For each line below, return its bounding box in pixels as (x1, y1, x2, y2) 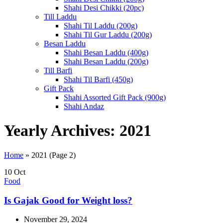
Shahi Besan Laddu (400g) (64, 48, 148, 57)
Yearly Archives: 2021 (4, 121, 151, 140)
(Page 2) (47, 150, 76, 159)
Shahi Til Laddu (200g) (64, 21, 137, 30)
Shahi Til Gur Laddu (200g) (64, 30, 152, 39)
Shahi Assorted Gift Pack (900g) (64, 93, 166, 102)
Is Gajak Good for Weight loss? (4, 195, 132, 206)
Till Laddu (44, 12, 77, 21)
